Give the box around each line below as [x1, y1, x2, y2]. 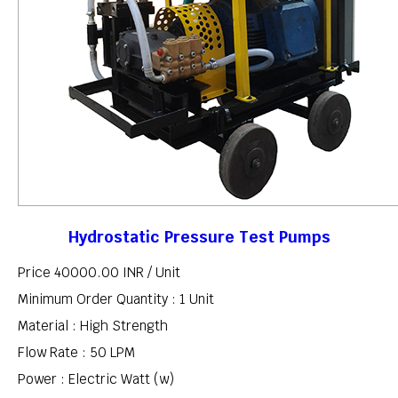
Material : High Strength [18, 317, 168, 335]
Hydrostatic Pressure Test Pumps [68, 226, 330, 247]
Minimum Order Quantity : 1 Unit [18, 291, 214, 308]
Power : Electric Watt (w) [18, 370, 174, 388]
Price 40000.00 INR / [18, 264, 155, 282]
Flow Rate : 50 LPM [18, 344, 135, 362]
